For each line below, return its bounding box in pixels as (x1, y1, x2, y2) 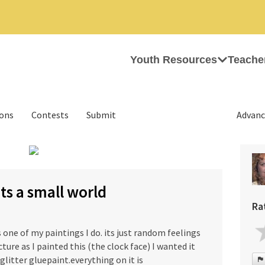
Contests (31, 109, 69, 121)
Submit (86, 109, 116, 121)
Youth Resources (130, 54, 217, 66)
